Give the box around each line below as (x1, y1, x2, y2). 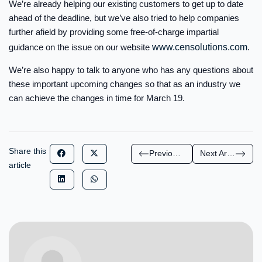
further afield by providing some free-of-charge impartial (9, 26, 219, 37)
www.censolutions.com (152, 42, 247, 52)
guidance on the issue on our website (9, 42, 152, 52)
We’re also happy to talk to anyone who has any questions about (9, 65, 253, 75)
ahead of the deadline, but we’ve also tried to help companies (9, 12, 239, 23)
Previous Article (173, 149, 181, 158)
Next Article (226, 149, 235, 158)
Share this (9, 146, 46, 156)
